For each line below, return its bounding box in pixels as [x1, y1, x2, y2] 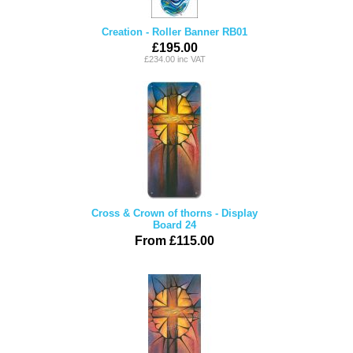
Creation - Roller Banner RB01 [102, 26, 247, 38]
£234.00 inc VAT [143, 54, 206, 64]
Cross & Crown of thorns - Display [91, 207, 258, 219]
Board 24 [153, 219, 196, 231]
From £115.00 [135, 234, 214, 247]
